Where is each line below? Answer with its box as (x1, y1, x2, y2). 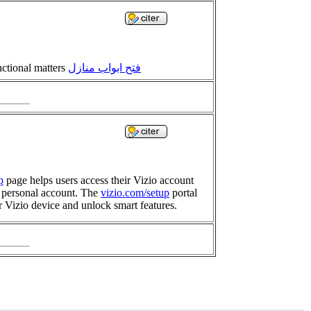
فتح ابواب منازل (68, 62, 141, 74)
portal (169, 187, 197, 199)
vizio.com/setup (101, 187, 169, 199)
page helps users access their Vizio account (3, 174, 194, 187)
